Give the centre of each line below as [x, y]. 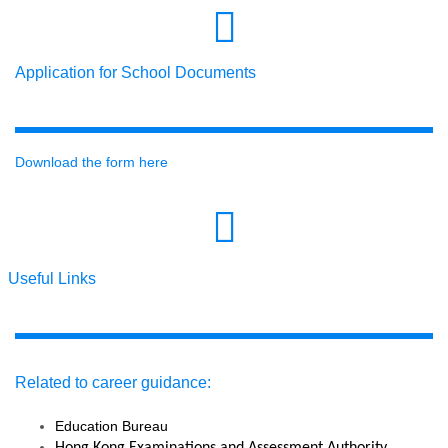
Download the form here [91, 162]
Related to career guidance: [113, 382]
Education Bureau [111, 426]
